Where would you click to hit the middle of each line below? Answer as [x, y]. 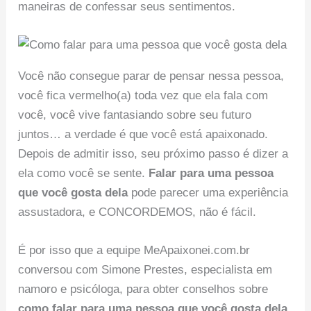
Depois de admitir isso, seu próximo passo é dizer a [153, 153]
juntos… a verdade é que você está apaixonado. [143, 134]
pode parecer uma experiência [208, 192]
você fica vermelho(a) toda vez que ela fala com [143, 95]
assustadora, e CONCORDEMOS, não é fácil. [137, 212]
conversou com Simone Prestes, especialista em [145, 269]
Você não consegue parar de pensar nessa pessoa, [151, 76]
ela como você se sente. [84, 173]
